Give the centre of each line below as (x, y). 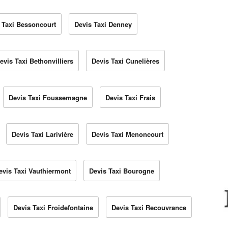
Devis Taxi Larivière (42, 134)
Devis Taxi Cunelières (125, 61)
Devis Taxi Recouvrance (149, 208)
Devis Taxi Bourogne (122, 171)
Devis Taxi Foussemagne (48, 98)
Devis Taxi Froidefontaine (53, 208)
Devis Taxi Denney (103, 24)
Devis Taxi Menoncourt (127, 134)
